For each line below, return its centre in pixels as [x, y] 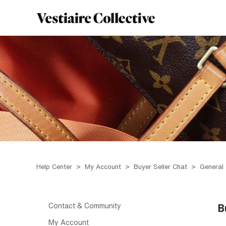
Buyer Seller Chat [160, 167]
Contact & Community [85, 206]
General [212, 167]
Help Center [55, 167]
